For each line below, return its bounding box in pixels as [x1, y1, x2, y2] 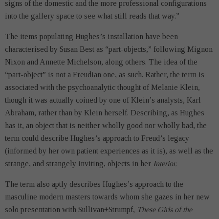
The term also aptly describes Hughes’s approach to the [5, 180, 183, 188]
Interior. [153, 159, 177, 168]
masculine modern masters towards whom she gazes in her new [5, 193, 210, 201]
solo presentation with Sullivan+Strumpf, [5, 205, 137, 214]
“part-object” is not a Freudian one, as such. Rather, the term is [5, 70, 204, 79]
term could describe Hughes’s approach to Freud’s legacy [5, 134, 189, 142]
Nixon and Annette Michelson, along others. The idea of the [5, 58, 197, 66]
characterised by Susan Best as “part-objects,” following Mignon [5, 45, 213, 53]
